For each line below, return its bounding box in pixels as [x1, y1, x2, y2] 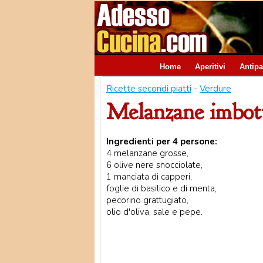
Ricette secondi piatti [106, 83, 191, 95]
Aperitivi [195, 62, 225, 71]
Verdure [200, 83, 231, 95]
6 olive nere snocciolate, [106, 159, 203, 171]
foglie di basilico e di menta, [106, 183, 217, 194]
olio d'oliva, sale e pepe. [106, 206, 203, 218]
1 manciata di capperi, [106, 171, 192, 183]
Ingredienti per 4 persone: [106, 136, 217, 147]
